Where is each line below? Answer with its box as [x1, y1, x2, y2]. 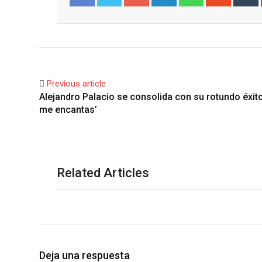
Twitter [106, 13, 129, 23]
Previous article [47, 78, 106, 89]
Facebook [79, 13, 110, 23]
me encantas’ [39, 104, 97, 115]
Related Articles [57, 166, 149, 180]
